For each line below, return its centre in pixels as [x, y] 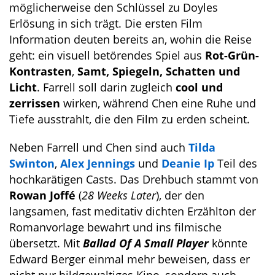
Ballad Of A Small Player [146, 243]
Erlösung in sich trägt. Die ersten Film [106, 23]
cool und [199, 87]
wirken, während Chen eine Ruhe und [158, 103]
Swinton [32, 163]
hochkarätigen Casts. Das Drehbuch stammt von [134, 179]
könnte [230, 243]
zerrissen [35, 103]
